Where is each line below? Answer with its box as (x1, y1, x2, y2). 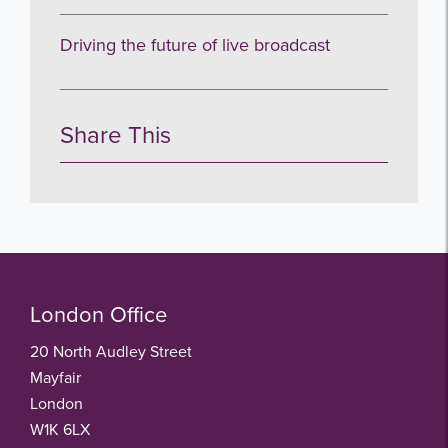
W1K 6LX (30, 419, 90, 440)
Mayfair (30, 367, 81, 388)
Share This (60, 120, 171, 150)
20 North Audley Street (30, 341, 192, 362)
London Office (30, 301, 167, 329)
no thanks (197, 10, 251, 26)
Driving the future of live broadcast (60, 33, 330, 56)
